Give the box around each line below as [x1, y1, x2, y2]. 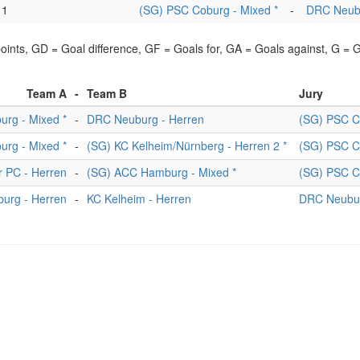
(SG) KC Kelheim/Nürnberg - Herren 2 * [87, 137, 287, 153]
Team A [27, 85, 67, 101]
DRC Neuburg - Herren [87, 111, 204, 127]
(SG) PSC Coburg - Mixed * [139, 2, 278, 18]
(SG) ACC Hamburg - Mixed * [87, 164, 236, 180]
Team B [87, 85, 127, 101]
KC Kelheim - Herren [87, 190, 191, 207]
